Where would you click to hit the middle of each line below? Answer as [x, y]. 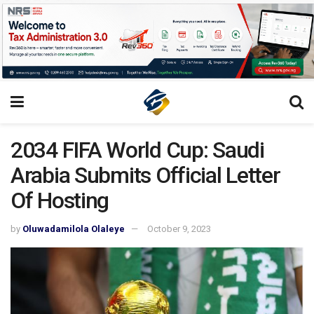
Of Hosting [60, 200]
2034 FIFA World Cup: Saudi [137, 150]
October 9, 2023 [179, 229]
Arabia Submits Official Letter [145, 175]
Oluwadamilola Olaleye [74, 229]
